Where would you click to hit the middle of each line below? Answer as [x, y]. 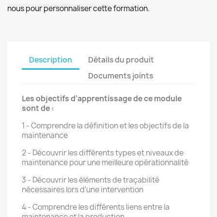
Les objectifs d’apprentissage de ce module [102, 99]
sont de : [39, 108]
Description [51, 60]
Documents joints [121, 76]
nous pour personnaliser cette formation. [78, 8]
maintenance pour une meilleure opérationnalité [105, 163]
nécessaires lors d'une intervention [83, 190]
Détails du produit [121, 60]
